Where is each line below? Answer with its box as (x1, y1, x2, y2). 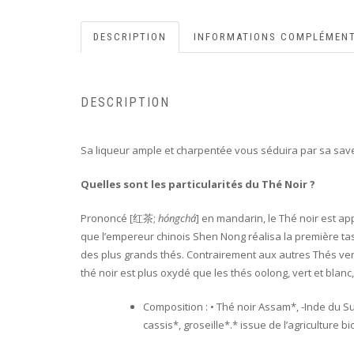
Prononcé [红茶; (81, 211, 158, 226)
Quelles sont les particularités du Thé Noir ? (81, 177, 315, 192)
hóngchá (158, 211, 196, 226)
